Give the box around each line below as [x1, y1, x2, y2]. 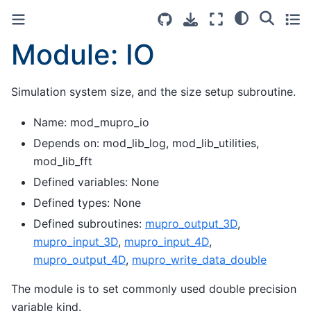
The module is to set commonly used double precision [11, 282, 296, 296]
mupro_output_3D [145, 217, 237, 231]
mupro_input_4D [124, 235, 209, 249]
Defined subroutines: [33, 217, 145, 231]
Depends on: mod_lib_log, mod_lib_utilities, [33, 136, 259, 151]
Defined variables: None [33, 175, 159, 190]
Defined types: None [33, 196, 141, 210]
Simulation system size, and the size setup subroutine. [11, 84, 296, 99]
